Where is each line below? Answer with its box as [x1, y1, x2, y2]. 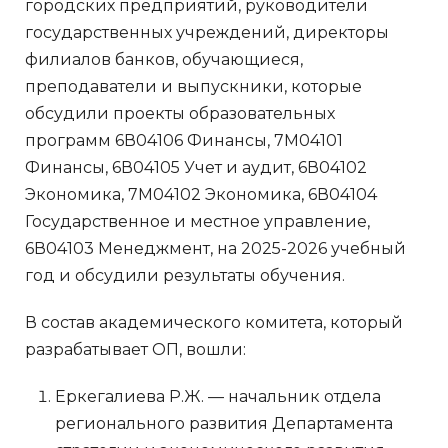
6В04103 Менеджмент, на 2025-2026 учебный [25, 238, 406, 258]
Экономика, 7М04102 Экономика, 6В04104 [25, 184, 377, 204]
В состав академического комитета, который [25, 312, 403, 332]
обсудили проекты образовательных [25, 103, 335, 123]
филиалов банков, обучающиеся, [25, 49, 303, 69]
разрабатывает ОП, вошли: [25, 339, 246, 359]
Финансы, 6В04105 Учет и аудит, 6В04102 [25, 157, 367, 177]
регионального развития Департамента [55, 413, 393, 433]
